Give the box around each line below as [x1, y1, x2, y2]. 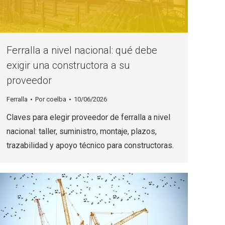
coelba [46, 95, 66, 103]
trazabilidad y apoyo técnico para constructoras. [7, 141, 174, 151]
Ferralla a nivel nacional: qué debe [7, 44, 157, 57]
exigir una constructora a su [7, 59, 130, 72]
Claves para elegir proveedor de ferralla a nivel [7, 113, 170, 123]
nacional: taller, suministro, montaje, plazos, [7, 127, 157, 137]
